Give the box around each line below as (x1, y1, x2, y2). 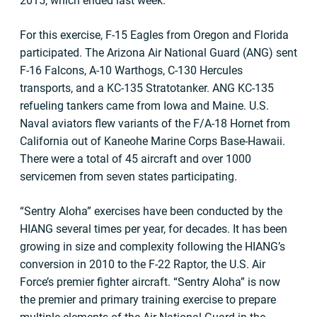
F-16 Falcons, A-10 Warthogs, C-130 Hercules (20, 64, 243, 77)
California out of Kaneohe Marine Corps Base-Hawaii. (20, 134, 285, 148)
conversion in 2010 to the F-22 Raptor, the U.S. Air (20, 258, 265, 271)
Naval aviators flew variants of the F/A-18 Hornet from (20, 117, 290, 130)
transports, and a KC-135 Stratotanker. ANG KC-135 (20, 81, 274, 95)
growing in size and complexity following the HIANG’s (20, 240, 285, 253)
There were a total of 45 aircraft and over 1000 (20, 152, 251, 166)
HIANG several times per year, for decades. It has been (20, 222, 287, 236)
